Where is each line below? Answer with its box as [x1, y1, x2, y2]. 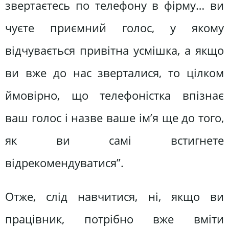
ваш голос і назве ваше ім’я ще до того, [5, 110, 224, 126]
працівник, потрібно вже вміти [5, 211, 224, 227]
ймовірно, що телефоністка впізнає [5, 87, 224, 104]
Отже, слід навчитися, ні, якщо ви [5, 188, 224, 204]
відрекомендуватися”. [5, 155, 124, 171]
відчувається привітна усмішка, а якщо [5, 42, 224, 59]
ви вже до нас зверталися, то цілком [5, 65, 224, 81]
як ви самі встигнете [5, 132, 224, 149]
